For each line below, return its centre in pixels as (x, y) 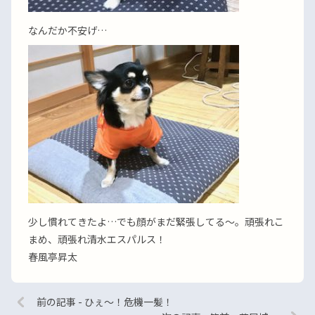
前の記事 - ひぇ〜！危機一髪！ (105, 302)
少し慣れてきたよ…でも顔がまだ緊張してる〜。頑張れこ (156, 221)
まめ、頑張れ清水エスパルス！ (97, 239)
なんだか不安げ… (67, 30)
